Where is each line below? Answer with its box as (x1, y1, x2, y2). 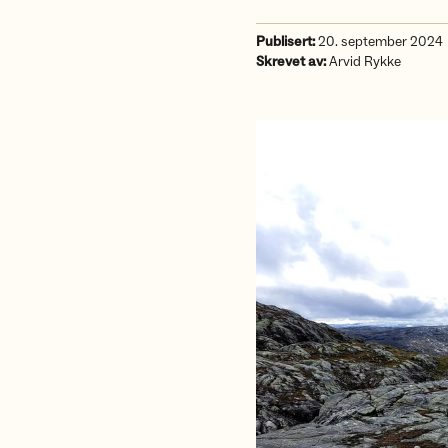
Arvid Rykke (326, 53, 401, 71)
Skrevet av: (256, 53, 326, 71)
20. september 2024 (315, 33, 443, 51)
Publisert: (256, 33, 315, 51)
